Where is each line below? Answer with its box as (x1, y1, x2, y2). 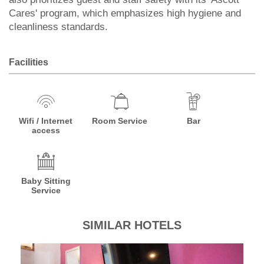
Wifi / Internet (19, 116, 73, 126)
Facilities (9, 57, 48, 67)
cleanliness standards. (9, 21, 108, 32)
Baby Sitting (21, 176, 71, 186)
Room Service (92, 116, 148, 126)
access (31, 126, 60, 135)
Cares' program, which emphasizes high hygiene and (9, 8, 241, 19)
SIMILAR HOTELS (82, 219, 181, 232)
